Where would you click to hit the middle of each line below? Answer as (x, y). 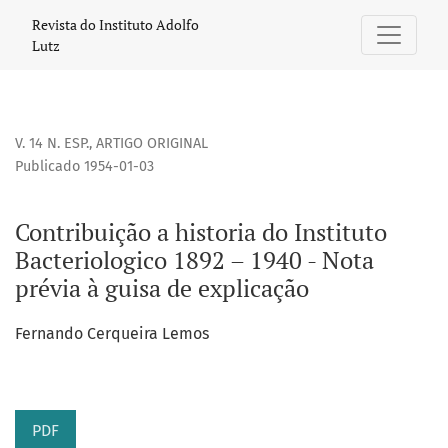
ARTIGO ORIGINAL (152, 144)
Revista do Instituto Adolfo (115, 24)
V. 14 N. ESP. (52, 144)
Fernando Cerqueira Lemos (112, 334)
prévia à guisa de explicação (162, 288)
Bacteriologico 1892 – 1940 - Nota (194, 260)
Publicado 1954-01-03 (84, 167)
